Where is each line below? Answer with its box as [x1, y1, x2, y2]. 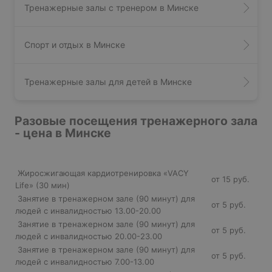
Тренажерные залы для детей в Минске [24, 76, 192, 87]
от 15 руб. [209, 174, 252, 184]
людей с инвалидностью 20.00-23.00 [15, 231, 165, 241]
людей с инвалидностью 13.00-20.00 [15, 205, 163, 216]
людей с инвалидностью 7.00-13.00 [15, 256, 157, 267]
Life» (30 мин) [15, 180, 72, 190]
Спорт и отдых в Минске [24, 39, 125, 50]
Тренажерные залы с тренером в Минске [24, 2, 199, 13]
